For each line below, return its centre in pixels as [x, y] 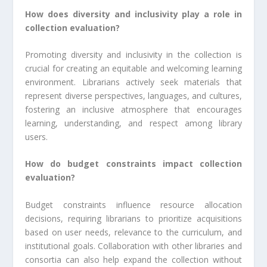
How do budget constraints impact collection [133, 164]
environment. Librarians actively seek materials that [133, 82]
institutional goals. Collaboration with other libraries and [133, 246]
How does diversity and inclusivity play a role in [133, 14]
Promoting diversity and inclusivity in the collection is [133, 55]
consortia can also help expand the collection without [133, 259]
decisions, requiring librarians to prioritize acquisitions [133, 218]
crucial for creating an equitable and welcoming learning [133, 69]
